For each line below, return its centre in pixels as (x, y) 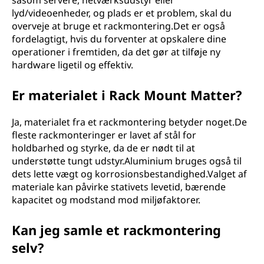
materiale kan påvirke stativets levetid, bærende (119, 187)
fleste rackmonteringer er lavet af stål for (104, 135)
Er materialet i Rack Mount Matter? (127, 95)
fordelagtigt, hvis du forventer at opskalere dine (119, 39)
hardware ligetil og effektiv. (72, 65)
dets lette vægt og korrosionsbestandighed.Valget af (129, 174)
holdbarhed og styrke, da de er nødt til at (103, 148)
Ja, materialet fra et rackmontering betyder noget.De (129, 122)
